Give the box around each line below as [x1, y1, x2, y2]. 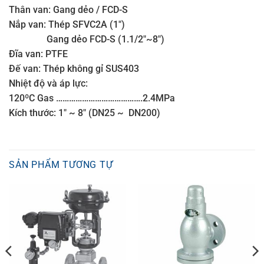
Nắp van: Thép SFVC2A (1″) [9, 18, 125, 30]
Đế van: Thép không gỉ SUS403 [9, 62, 139, 74]
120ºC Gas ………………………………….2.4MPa [9, 92, 175, 104]
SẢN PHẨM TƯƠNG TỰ [9, 159, 113, 171]
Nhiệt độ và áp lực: [9, 77, 88, 89]
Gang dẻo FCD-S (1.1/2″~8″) [9, 33, 164, 45]
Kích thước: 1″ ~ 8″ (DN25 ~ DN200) [9, 107, 160, 118]
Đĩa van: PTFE [9, 48, 68, 60]
